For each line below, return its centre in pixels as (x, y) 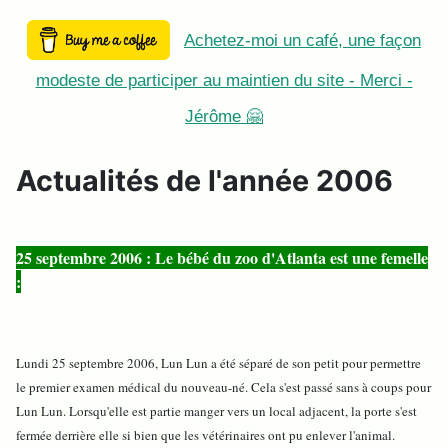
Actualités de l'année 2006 (204, 181)
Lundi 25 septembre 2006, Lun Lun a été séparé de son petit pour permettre (218, 363)
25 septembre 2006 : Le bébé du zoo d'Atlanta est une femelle (222, 258)
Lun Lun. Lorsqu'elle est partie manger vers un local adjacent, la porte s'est (216, 411)
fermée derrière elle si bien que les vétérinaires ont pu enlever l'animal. (205, 435)
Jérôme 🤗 (224, 117)
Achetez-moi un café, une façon (302, 41)
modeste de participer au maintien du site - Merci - (224, 81)
